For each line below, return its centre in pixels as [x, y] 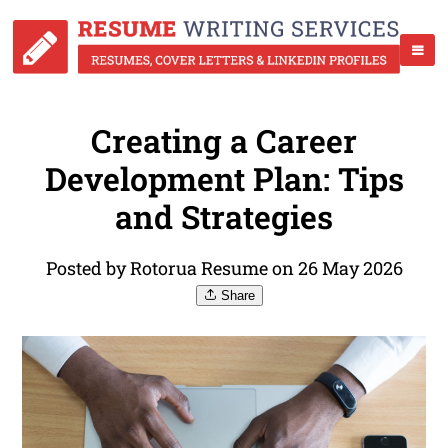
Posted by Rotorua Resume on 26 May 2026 [224, 268]
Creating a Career [224, 141]
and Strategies [224, 217]
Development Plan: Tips [224, 179]
